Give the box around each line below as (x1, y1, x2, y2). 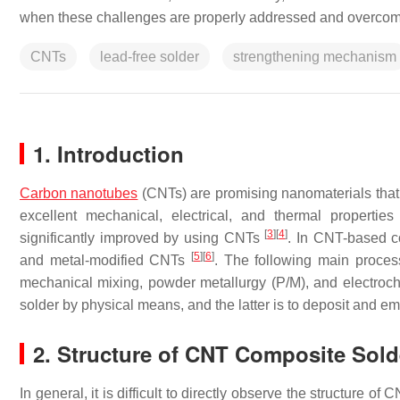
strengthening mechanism (233, 49, 396, 64)
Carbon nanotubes (20, 186, 138, 201)
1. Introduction (33, 138, 184, 169)
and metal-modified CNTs (20, 253, 191, 268)
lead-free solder (100, 49, 199, 64)
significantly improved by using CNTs (20, 230, 265, 246)
